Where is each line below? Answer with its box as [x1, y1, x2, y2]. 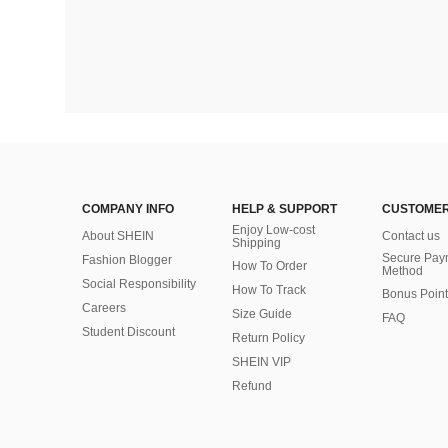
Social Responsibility [82, 277, 196, 291]
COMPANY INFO [82, 202, 174, 216]
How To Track [232, 283, 306, 297]
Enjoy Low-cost [232, 223, 315, 237]
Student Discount [82, 325, 175, 339]
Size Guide [232, 307, 292, 321]
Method [382, 264, 423, 278]
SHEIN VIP [232, 355, 291, 369]
